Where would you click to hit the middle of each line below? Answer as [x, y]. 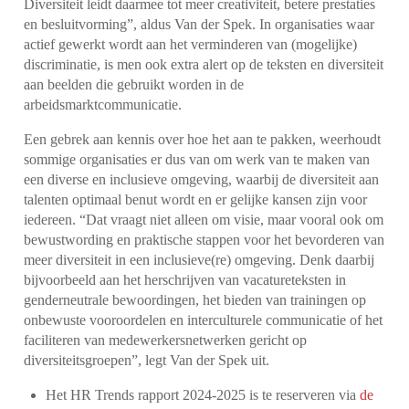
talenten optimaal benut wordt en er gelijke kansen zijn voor [196, 199]
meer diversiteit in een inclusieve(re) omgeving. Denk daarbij [199, 259]
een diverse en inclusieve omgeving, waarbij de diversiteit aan [202, 179]
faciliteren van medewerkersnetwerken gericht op [166, 340]
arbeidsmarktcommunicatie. [103, 104]
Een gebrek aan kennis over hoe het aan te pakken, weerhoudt [203, 139]
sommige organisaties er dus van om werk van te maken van [197, 159]
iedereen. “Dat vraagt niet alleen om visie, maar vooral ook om [204, 219]
